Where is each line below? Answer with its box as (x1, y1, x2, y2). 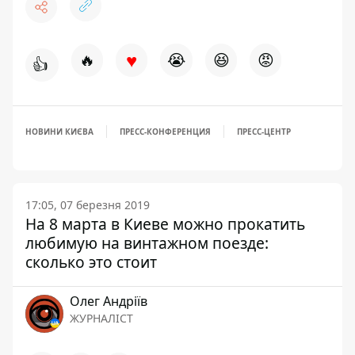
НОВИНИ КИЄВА (25, 126, 94, 137)
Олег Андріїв (70, 292, 147, 310)
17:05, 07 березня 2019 (25, 197, 150, 212)
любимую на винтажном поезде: (25, 232, 269, 254)
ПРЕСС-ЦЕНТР (237, 126, 291, 137)
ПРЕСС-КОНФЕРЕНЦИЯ (120, 126, 211, 137)
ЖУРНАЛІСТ (70, 311, 133, 326)
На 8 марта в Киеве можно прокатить (25, 213, 305, 235)
